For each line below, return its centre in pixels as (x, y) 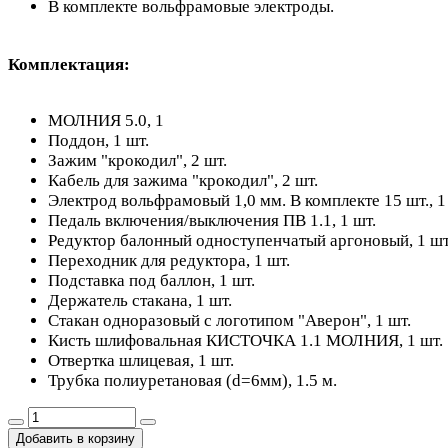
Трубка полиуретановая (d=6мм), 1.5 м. (192, 380)
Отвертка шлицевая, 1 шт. (141, 360)
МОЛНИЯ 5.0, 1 (106, 120)
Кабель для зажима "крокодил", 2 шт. (183, 180)
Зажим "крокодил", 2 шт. (137, 160)
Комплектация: (69, 64)
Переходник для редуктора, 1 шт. (169, 260)
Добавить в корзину (75, 438)
